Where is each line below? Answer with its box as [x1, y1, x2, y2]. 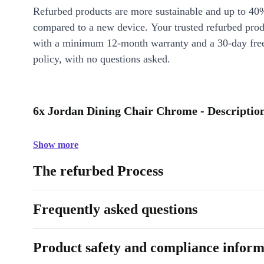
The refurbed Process [33, 163, 163, 179]
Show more [33, 140, 78, 150]
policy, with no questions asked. [33, 53, 170, 65]
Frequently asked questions [33, 202, 197, 217]
